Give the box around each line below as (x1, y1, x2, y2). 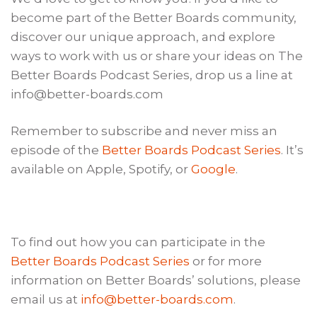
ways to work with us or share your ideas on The (11, 48, 304, 63)
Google (191, 161, 236, 176)
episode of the (11, 142, 103, 157)
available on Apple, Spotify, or (11, 161, 192, 176)
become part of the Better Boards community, (11, 10, 297, 25)
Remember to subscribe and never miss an (11, 123, 278, 138)
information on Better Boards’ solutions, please (11, 273, 301, 288)
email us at (11, 292, 81, 307)
